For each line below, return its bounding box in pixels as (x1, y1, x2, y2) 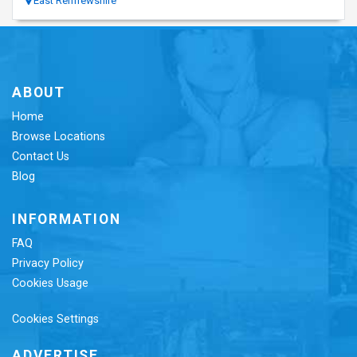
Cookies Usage (12, 277, 88, 291)
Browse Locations (12, 130, 105, 144)
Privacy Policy (12, 257, 84, 271)
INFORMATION (12, 211, 121, 228)
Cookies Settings (12, 312, 99, 327)
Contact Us (12, 150, 69, 164)
